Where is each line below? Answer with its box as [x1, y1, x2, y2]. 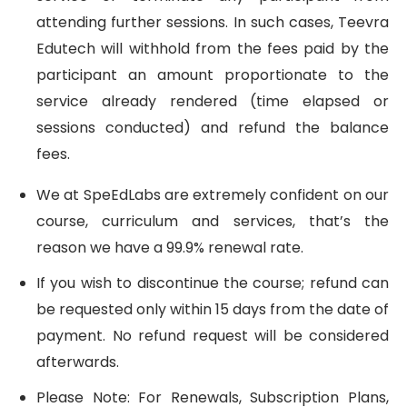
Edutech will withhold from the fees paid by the [36, 38, 389, 59]
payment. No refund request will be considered [36, 325, 389, 346]
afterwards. [36, 352, 119, 372]
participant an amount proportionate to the [36, 65, 389, 85]
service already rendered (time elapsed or [36, 91, 389, 112]
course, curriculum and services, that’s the [36, 211, 389, 232]
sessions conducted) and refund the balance [36, 117, 389, 138]
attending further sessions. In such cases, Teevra [36, 12, 389, 33]
